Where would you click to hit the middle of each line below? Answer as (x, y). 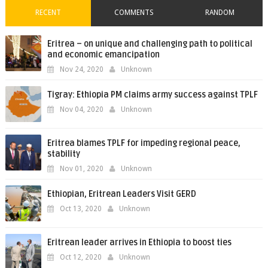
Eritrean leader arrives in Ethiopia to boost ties (139, 243)
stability (63, 154)
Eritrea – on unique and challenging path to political (150, 44)
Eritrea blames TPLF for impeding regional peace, (144, 143)
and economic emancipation (103, 55)
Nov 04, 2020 (81, 109)
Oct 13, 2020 (80, 209)
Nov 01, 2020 (81, 169)
